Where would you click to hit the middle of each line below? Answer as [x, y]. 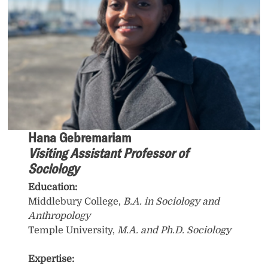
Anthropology [60, 216]
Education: [53, 187]
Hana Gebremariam [80, 137]
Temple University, [73, 230]
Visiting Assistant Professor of [109, 153]
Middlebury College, [76, 201]
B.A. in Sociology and [172, 201]
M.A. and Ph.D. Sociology [174, 230]
